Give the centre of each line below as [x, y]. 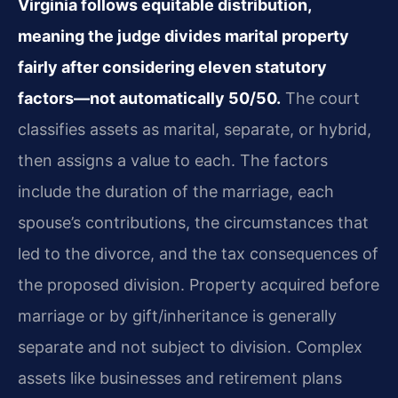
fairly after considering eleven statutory [172, 67]
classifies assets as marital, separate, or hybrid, [195, 129]
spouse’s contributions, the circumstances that [193, 222]
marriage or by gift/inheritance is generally [177, 315]
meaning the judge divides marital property [183, 36]
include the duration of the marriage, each [176, 191]
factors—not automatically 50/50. [149, 98]
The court [320, 98]
